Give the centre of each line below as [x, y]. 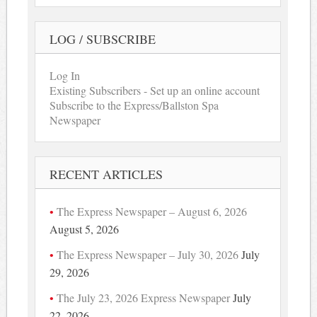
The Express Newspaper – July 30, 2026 [148, 254]
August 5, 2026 [85, 229]
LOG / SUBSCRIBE [103, 39]
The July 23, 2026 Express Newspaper [144, 297]
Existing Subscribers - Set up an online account [155, 90]
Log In [65, 75]
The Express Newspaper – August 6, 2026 [152, 211]
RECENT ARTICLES [106, 174]
